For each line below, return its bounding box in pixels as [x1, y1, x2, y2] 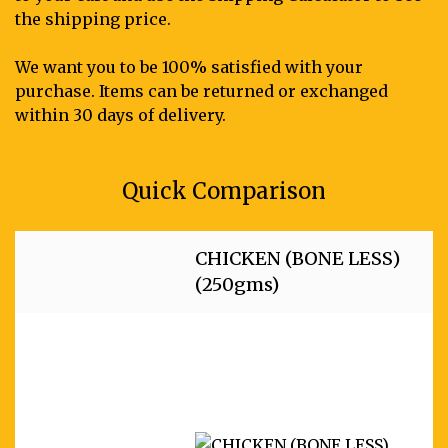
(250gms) [195, 273, 279, 297]
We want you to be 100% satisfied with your [15, 57, 363, 78]
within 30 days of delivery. [15, 105, 226, 126]
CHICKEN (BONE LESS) [195, 247, 400, 271]
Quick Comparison [122, 177, 326, 206]
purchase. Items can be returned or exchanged [15, 81, 388, 102]
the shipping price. [15, 9, 171, 30]
